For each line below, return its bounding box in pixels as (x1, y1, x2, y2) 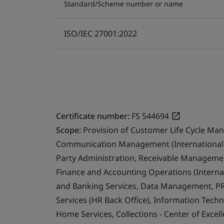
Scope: (56, 124, 83, 135)
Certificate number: (56, 110, 129, 121)
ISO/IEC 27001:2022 (64, 27, 137, 39)
